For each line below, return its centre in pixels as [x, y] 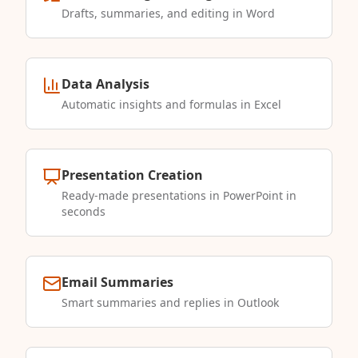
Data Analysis [105, 84]
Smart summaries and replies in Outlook [170, 303]
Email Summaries [117, 282]
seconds [84, 212]
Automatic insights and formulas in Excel [171, 105]
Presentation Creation [132, 175]
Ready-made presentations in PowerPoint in [179, 196]
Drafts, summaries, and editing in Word [168, 14]
